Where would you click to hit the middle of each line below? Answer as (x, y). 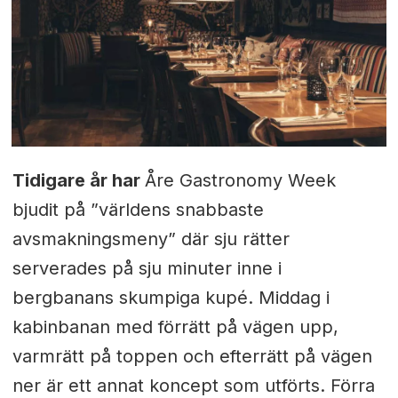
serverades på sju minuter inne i (147, 269)
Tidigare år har (78, 181)
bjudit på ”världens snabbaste (138, 210)
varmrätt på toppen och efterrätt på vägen (192, 357)
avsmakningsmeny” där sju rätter (151, 239)
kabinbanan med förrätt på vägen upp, (175, 327)
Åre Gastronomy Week (240, 181)
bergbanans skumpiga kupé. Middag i (171, 298)
